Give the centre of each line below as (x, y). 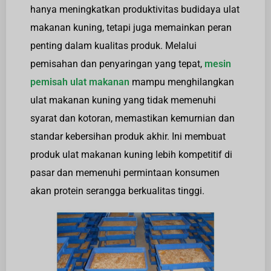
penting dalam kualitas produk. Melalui (113, 45)
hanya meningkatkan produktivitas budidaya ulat (135, 9)
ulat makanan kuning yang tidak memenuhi (123, 100)
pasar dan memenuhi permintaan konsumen (125, 172)
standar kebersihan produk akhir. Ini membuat (128, 136)
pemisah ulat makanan (80, 82)
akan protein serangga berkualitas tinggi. (117, 191)
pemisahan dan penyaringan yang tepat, (117, 64)
